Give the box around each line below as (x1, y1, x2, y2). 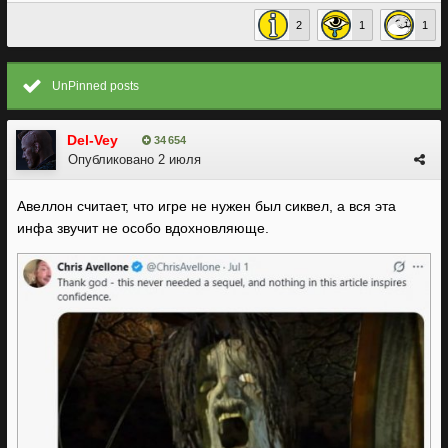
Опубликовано (68, 152, 158, 167)
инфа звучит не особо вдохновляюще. (17, 220, 269, 236)
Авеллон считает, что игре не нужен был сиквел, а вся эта (17, 198, 396, 214)
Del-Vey (67, 132, 118, 148)
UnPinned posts (52, 79, 139, 93)
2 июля (158, 152, 201, 167)
